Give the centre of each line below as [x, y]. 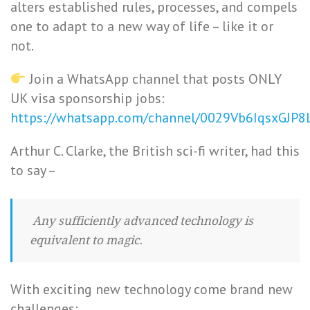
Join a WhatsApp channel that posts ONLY [154, 79]
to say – [33, 170]
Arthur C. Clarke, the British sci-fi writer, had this [155, 151]
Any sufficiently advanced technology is [142, 221]
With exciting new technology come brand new [152, 289]
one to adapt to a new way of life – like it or [142, 26]
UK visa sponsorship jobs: [88, 98]
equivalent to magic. [86, 240]
